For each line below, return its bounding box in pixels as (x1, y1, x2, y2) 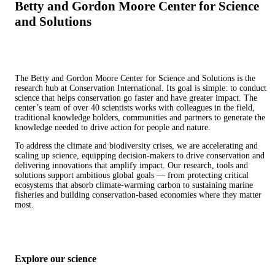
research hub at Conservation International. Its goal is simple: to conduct (15, 83, 266, 93)
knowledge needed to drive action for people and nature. (15, 122, 211, 132)
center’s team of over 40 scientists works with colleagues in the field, (15, 103, 255, 112)
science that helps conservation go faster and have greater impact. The (15, 93, 257, 103)
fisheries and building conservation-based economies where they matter (15, 190, 261, 199)
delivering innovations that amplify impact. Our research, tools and (15, 160, 248, 170)
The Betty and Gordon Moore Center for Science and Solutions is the (15, 73, 255, 83)
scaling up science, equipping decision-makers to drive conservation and (15, 150, 265, 160)
